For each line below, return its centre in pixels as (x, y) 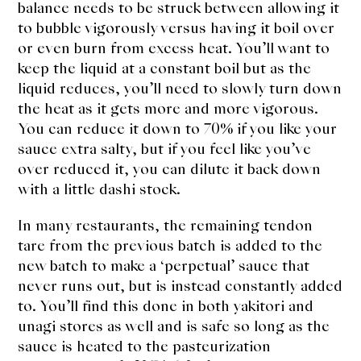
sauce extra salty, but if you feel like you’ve (165, 149)
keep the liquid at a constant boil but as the (165, 68)
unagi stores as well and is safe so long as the (174, 326)
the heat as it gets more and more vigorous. (168, 109)
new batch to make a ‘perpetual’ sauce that (164, 266)
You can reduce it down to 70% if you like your (178, 129)
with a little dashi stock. (104, 189)
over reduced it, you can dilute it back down (170, 169)
